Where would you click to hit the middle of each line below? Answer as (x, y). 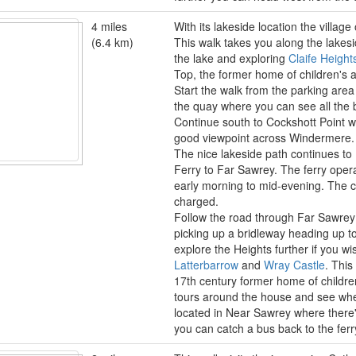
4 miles (109, 26)
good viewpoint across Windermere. (264, 137)
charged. (196, 201)
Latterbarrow (206, 265)
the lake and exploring (231, 58)
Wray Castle (294, 265)
